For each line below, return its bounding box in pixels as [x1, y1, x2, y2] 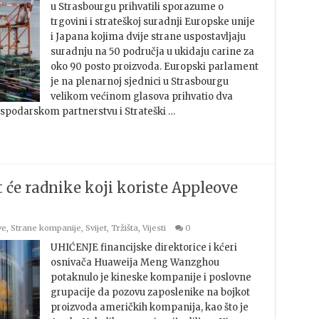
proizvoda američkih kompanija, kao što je [50, 301, 249, 313]
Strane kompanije [10, 223, 81, 233]
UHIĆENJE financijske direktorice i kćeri [50, 241, 237, 253]
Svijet [85, 223, 107, 233]
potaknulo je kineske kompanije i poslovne [50, 271, 251, 283]
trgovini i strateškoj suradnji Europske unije [50, 16, 255, 28]
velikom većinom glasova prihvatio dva [50, 90, 233, 103]
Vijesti [142, 223, 166, 233]
